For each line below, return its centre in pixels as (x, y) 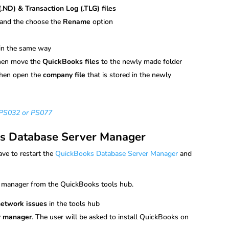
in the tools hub (74, 203)
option (103, 22)
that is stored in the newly (130, 75)
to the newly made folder (142, 62)
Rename (78, 22)
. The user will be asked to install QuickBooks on (110, 217)
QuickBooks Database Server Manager (117, 153)
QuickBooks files (72, 62)
